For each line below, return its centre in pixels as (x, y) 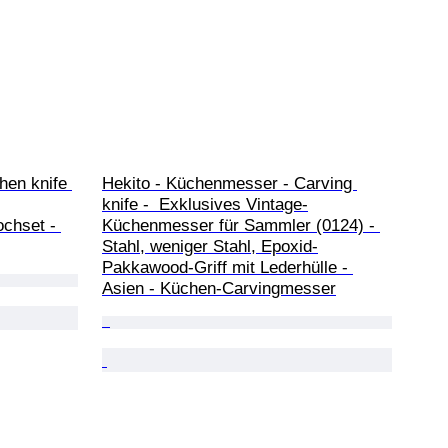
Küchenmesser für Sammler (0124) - (241, 225)
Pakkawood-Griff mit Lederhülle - (227, 267)
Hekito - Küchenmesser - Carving (229, 183)
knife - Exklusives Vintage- (205, 204)
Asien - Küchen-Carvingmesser (219, 288)
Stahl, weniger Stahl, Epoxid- (210, 246)
